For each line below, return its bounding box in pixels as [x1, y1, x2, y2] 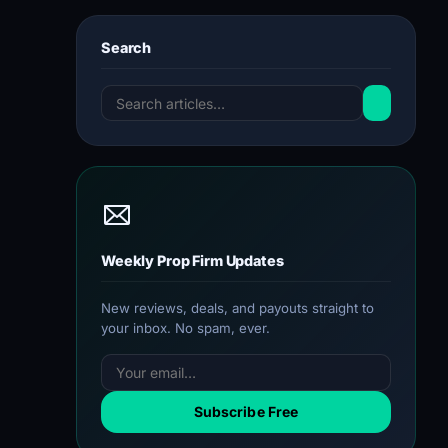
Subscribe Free [193, 403, 299, 421]
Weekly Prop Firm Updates [101, 252, 284, 270]
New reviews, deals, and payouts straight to [101, 300, 374, 317]
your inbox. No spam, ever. [101, 320, 270, 337]
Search [101, 38, 152, 56]
